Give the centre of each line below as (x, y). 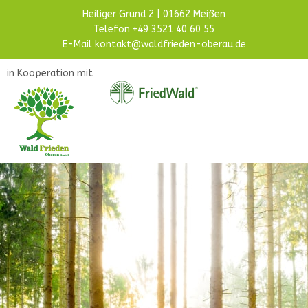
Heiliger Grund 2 (118, 14)
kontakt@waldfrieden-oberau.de (170, 44)
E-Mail (78, 44)
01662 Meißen (194, 14)
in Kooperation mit (50, 73)
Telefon (113, 29)
